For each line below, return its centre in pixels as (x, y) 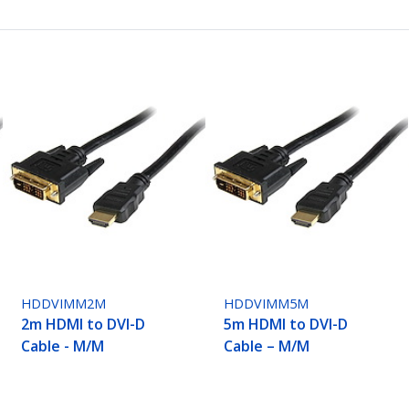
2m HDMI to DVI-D (84, 325)
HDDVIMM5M (267, 304)
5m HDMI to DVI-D (286, 325)
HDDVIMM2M (64, 304)
